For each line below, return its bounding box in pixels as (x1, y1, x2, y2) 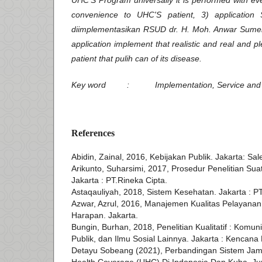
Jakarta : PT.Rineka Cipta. (71, 175, 167, 185)
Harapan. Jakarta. (71, 211, 138, 220)
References (71, 128, 115, 139)
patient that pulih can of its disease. (71, 54, 204, 64)
